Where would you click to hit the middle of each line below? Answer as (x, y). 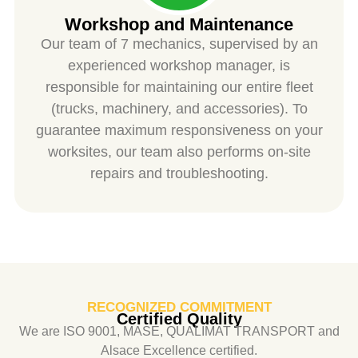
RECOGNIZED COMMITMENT (179, 308)
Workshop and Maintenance (179, 25)
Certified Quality (179, 318)
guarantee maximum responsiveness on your (179, 131)
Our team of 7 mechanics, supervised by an (179, 44)
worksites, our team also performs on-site (179, 152)
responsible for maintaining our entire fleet (179, 88)
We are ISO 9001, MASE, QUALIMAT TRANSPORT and (179, 331)
